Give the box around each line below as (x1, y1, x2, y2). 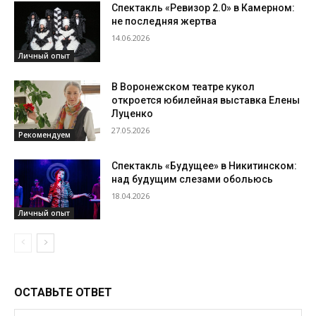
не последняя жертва (111, 16, 217, 28)
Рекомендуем (18, 129, 71, 140)
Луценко (111, 107, 154, 119)
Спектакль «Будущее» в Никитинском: (111, 159, 298, 171)
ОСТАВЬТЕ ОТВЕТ (14, 286, 112, 300)
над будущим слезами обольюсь (111, 173, 274, 185)
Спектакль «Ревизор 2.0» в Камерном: (111, 2, 296, 14)
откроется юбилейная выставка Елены (111, 94, 300, 106)
